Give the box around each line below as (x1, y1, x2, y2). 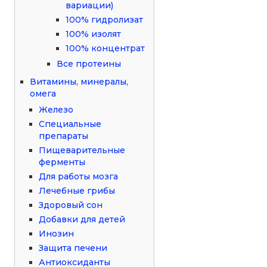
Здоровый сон (39, 199, 103, 210)
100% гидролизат (66, 14, 144, 25)
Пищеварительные (39, 144, 126, 156)
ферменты (39, 156, 86, 167)
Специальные (39, 118, 102, 129)
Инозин (39, 228, 74, 239)
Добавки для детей (39, 213, 126, 225)
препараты (39, 130, 89, 141)
